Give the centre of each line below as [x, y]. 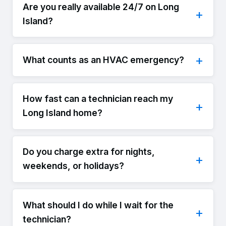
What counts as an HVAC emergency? [103, 60]
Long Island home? [63, 113]
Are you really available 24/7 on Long [101, 7]
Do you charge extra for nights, [89, 152]
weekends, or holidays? [73, 166]
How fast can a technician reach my [98, 99]
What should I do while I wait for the [98, 205]
